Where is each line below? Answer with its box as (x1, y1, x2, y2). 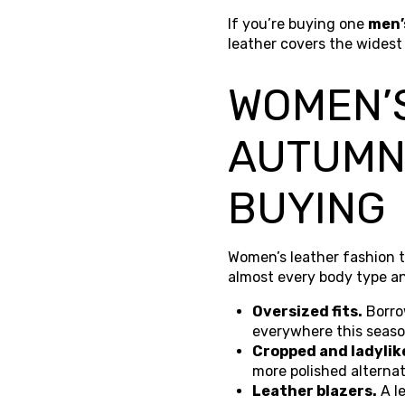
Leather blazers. (252, 381, 378, 400)
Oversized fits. (252, 302, 363, 320)
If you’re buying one (228, 14, 368, 33)
